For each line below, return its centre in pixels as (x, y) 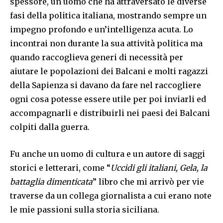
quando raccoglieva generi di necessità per (97, 57)
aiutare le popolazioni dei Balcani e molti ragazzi (109, 71)
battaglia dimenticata (51, 182)
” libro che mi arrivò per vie (148, 182)
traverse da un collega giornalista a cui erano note (111, 196)
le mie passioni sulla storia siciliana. (85, 210)
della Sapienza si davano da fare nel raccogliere (106, 85)
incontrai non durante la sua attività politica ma (106, 44)
